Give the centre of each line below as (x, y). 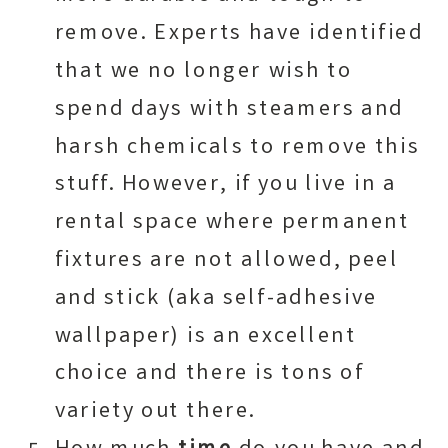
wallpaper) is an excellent (205, 337)
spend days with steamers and (229, 110)
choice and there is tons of (209, 374)
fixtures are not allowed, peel (227, 261)
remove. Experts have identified (239, 34)
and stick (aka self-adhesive (216, 299)
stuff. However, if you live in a (225, 185)
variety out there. (155, 412)
